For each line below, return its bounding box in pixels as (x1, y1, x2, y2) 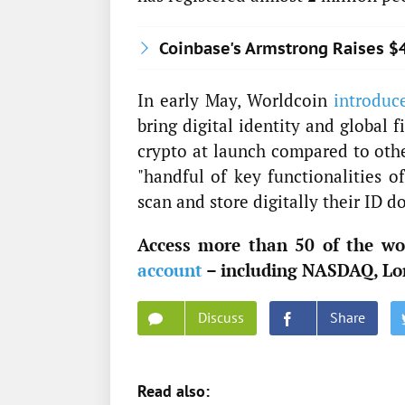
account (137, 259, 202, 282)
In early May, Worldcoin (137, 89, 334, 112)
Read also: (137, 381, 210, 402)
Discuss (198, 308, 244, 327)
